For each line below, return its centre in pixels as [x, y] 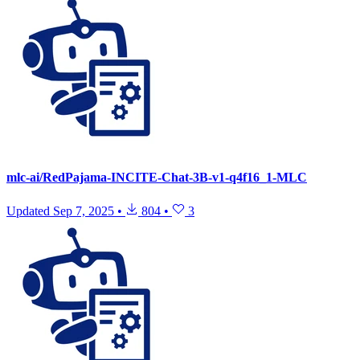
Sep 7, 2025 [84, 211]
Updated [30, 211]
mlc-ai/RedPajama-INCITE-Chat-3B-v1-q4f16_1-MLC [157, 178]
